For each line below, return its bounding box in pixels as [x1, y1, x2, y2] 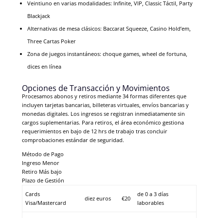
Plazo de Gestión [21, 177, 64, 184]
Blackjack [27, 12, 50, 20]
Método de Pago [21, 150, 64, 158]
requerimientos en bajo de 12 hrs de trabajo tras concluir [21, 127, 167, 135]
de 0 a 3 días [137, 190, 169, 198]
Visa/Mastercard [25, 199, 67, 207]
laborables [137, 199, 164, 207]
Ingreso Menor [21, 159, 59, 167]
